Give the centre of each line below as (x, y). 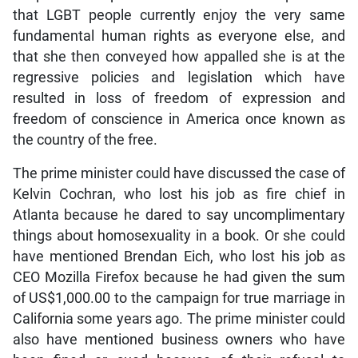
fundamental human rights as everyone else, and (179, 36)
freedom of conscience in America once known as (179, 119)
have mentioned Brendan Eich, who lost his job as (179, 256)
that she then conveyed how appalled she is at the (179, 56)
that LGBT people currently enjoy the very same (179, 15)
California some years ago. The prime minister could (179, 318)
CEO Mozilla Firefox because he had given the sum (179, 277)
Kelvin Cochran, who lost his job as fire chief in (179, 194)
